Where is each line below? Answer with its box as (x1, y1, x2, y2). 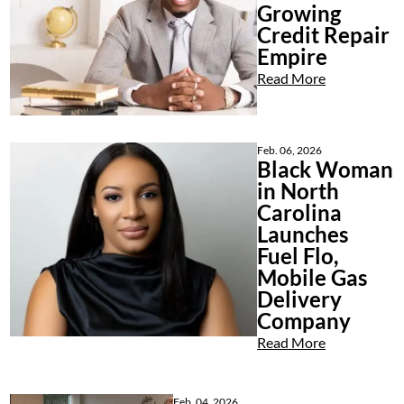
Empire (257, 43, 328, 70)
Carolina (257, 199, 343, 226)
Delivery (257, 286, 343, 313)
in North (257, 178, 340, 205)
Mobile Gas (257, 264, 368, 291)
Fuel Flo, (257, 243, 339, 270)
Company (257, 308, 356, 335)
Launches (257, 221, 349, 248)
